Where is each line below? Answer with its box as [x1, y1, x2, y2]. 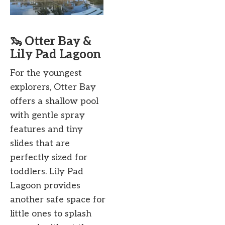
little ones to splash [10, 208, 91, 219]
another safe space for [10, 194, 105, 205]
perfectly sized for [10, 152, 87, 163]
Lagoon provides [10, 180, 80, 191]
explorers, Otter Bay [10, 82, 96, 93]
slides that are [10, 138, 70, 149]
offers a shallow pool [10, 96, 98, 107]
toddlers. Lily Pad [10, 166, 83, 177]
